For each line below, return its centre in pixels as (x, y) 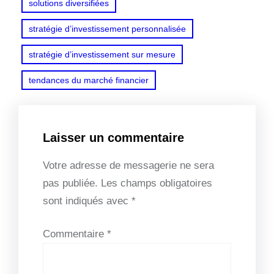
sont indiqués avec (87, 201)
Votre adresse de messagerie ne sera (128, 165)
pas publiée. (70, 183)
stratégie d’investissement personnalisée (107, 28)
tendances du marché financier (89, 80)
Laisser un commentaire (113, 137)
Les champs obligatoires (157, 183)
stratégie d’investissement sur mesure (102, 54)
